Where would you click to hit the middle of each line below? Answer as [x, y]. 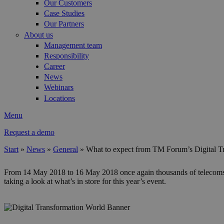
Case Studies [64, 13]
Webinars [59, 87]
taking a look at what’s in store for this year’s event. [85, 181]
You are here [37, 161]
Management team [73, 45]
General [65, 149]
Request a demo [29, 132]
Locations [59, 98]
